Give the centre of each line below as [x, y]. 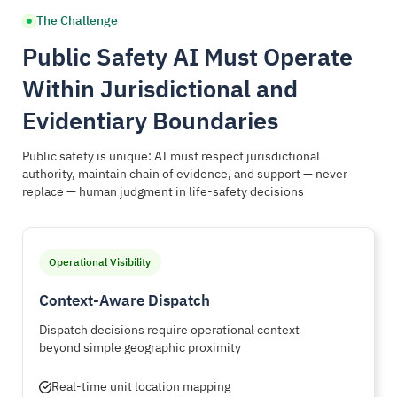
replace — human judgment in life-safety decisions [163, 192]
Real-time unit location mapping [141, 386]
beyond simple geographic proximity [140, 347]
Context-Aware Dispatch [125, 300]
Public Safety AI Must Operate [187, 57]
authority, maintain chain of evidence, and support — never [185, 174]
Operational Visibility [100, 262]
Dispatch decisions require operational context [169, 329]
